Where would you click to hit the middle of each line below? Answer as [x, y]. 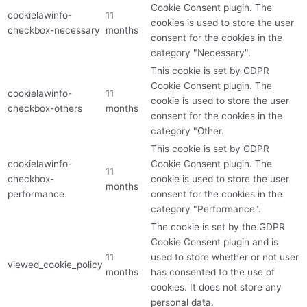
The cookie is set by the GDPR [218, 226]
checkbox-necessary [54, 30]
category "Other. [187, 131]
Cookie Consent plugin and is [214, 242]
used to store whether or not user [225, 257]
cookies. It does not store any [216, 287]
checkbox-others [45, 108]
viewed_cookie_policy [55, 264]
